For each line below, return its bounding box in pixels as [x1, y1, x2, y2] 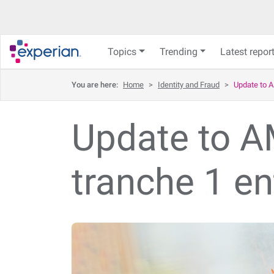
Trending [159, 46, 198, 58]
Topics [108, 46, 136, 58]
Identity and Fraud [158, 80, 220, 90]
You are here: [72, 80, 120, 90]
